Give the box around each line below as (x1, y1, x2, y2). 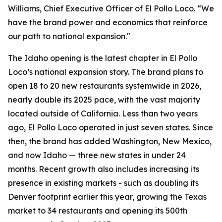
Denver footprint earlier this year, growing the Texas (8, 192, 207, 202)
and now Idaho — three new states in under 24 (8, 150, 186, 160)
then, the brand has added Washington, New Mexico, (8, 136, 212, 146)
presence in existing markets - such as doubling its (8, 178, 199, 188)
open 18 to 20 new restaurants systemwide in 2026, (8, 81, 201, 91)
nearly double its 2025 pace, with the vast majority (8, 95, 200, 105)
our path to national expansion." (8, 31, 130, 41)
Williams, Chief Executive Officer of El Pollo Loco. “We (8, 3, 214, 13)
